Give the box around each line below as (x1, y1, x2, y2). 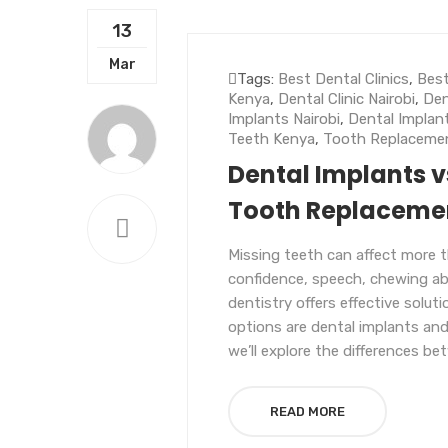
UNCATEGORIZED (237, 50, 346, 65)
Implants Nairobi (228, 110, 340, 128)
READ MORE (270, 404, 345, 419)
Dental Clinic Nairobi (278, 90, 415, 108)
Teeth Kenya (228, 130, 315, 148)
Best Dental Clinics (278, 70, 409, 88)
